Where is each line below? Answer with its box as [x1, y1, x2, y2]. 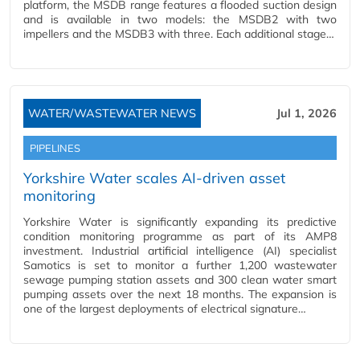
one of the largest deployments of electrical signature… [23, 301, 306, 316]
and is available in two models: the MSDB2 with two [23, 12, 337, 27]
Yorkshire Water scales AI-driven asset [23, 169, 285, 187]
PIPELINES [30, 141, 80, 154]
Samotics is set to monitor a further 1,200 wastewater [23, 258, 337, 272]
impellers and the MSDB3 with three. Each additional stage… [23, 27, 334, 41]
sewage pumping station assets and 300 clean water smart [23, 272, 337, 287]
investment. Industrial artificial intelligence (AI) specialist [23, 243, 337, 258]
